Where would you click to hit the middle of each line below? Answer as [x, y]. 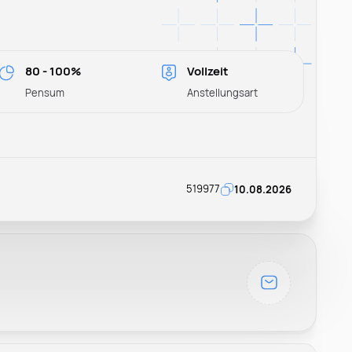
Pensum [44, 92]
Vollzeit [208, 71]
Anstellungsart [223, 92]
